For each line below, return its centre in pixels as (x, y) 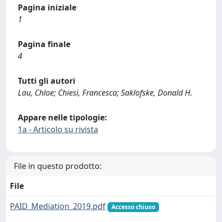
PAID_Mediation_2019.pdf (58, 206)
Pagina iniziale (47, 7)
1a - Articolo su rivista (58, 129)
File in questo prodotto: (58, 166)
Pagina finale (44, 44)
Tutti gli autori (47, 81)
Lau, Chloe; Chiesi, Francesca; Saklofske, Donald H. (105, 93)
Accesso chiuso (133, 207)
